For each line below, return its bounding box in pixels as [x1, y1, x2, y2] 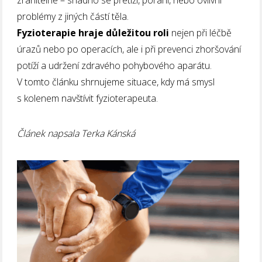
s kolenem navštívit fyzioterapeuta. [17, 91, 158, 105]
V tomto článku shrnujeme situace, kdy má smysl [17, 75, 215, 88]
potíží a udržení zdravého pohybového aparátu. [17, 58, 212, 72]
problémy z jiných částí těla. [17, 9, 129, 23]
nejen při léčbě [169, 26, 232, 39]
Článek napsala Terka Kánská [17, 126, 136, 140]
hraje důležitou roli [78, 26, 170, 39]
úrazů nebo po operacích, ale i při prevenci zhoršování [17, 42, 242, 56]
